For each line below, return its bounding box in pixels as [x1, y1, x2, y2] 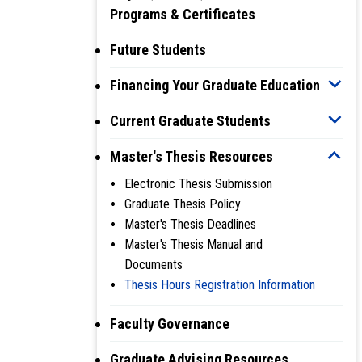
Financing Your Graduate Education [110, 76, 320, 94]
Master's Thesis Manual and [124, 236, 263, 252]
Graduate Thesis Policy [124, 196, 241, 212]
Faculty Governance [110, 314, 229, 332]
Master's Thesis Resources [110, 147, 273, 165]
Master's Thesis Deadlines [124, 216, 256, 232]
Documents [124, 256, 183, 272]
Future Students [110, 40, 206, 58]
